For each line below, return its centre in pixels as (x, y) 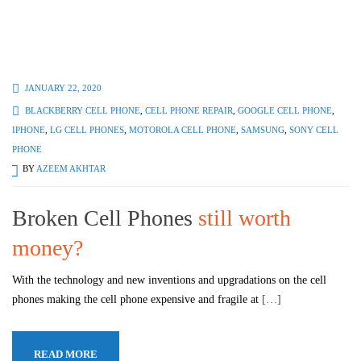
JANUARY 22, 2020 (63, 87)
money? (48, 247)
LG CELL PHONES (87, 129)
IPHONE (29, 129)
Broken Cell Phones (105, 218)
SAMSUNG (263, 129)
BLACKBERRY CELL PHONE (83, 110)
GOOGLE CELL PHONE (285, 110)
